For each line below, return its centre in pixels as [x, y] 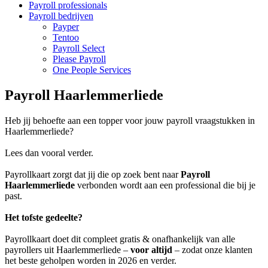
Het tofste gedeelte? [44, 217]
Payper [66, 27]
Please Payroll [79, 59]
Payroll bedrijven [61, 16]
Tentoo [66, 38]
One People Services [92, 70]
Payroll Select [79, 48]
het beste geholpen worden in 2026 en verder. [91, 260]
